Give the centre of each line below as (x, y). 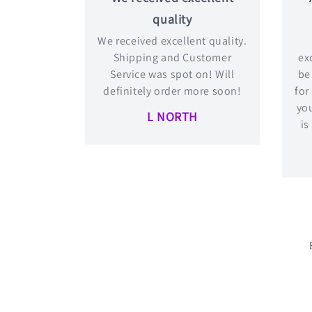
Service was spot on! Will (172, 74)
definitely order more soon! (172, 91)
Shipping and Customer (172, 57)
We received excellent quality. (172, 41)
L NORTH (172, 117)
